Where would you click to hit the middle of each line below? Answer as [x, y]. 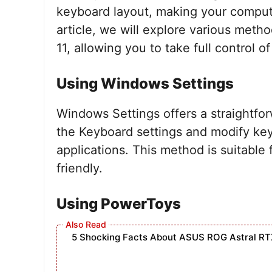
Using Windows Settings [145, 83]
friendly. [80, 168]
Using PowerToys [119, 204]
